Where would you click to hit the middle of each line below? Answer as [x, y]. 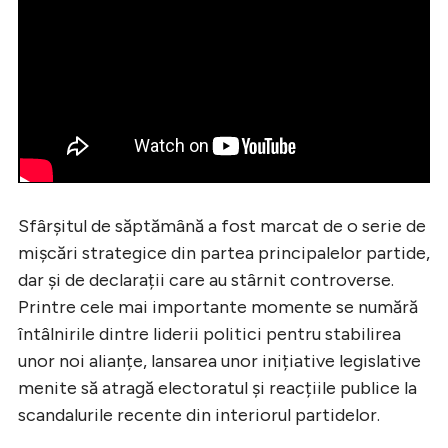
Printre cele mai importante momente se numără [218, 307]
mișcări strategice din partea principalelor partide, [224, 253]
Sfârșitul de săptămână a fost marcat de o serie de [222, 226]
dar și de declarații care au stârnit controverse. [206, 280]
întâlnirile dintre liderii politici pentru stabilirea [209, 334]
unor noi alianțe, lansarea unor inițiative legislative [219, 361]
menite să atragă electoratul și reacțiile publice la [217, 388]
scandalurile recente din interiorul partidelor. [199, 415]
